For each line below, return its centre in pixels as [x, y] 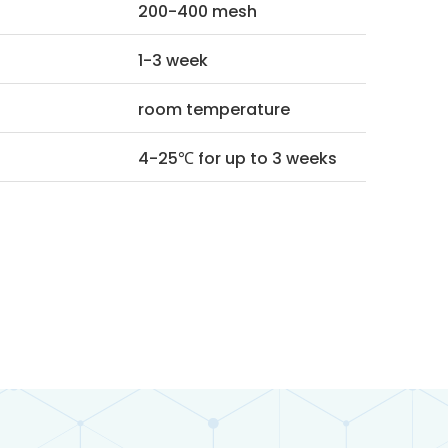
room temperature [214, 109]
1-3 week [173, 60]
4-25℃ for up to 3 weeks [237, 158]
